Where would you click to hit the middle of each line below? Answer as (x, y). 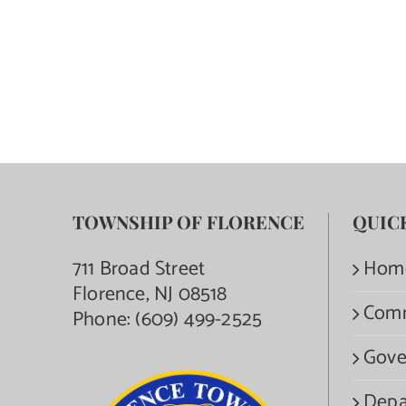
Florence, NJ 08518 (150, 294)
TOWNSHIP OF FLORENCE (188, 221)
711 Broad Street (139, 269)
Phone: (104, 319)
